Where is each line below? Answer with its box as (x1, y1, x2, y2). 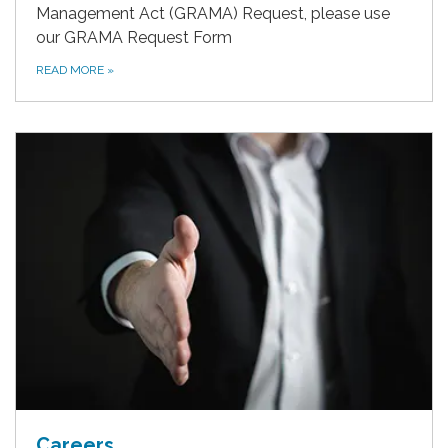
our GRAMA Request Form (36, 28, 232, 48)
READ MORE (36, 63, 107, 78)
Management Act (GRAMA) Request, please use (36, 4, 390, 24)
